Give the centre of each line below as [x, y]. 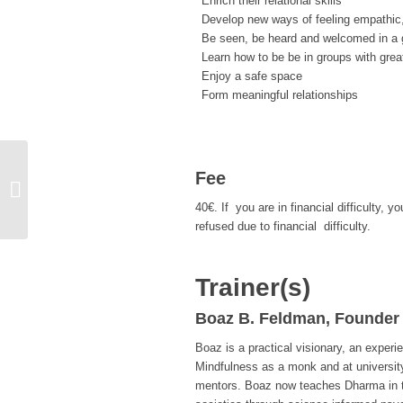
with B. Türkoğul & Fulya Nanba [114, 199]
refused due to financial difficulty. [283, 227]
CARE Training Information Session [124, 180]
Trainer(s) [253, 288]
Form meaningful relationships [280, 95]
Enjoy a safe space [252, 76]
